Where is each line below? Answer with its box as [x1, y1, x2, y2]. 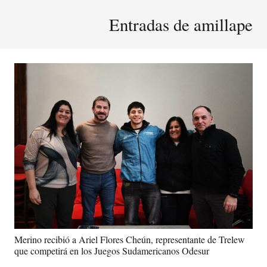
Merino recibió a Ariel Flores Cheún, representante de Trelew [14, 232, 245, 246]
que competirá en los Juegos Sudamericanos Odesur [14, 244, 209, 257]
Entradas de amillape [109, 13, 253, 36]
